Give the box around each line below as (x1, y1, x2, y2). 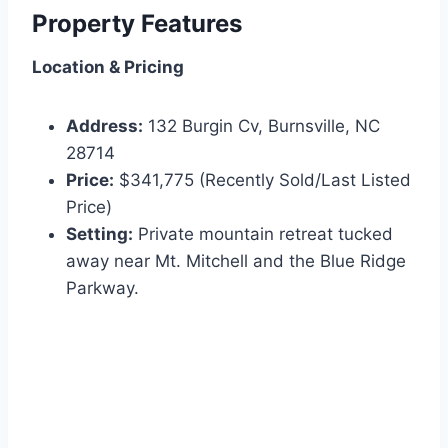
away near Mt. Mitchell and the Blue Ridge (66, 251, 406, 272)
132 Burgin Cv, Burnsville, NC (143, 116, 380, 137)
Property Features (32, 9, 242, 39)
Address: (66, 116, 143, 137)
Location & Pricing (32, 57, 184, 78)
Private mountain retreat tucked (133, 224, 393, 245)
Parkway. (66, 278, 139, 299)
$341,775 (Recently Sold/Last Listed (114, 170, 411, 191)
